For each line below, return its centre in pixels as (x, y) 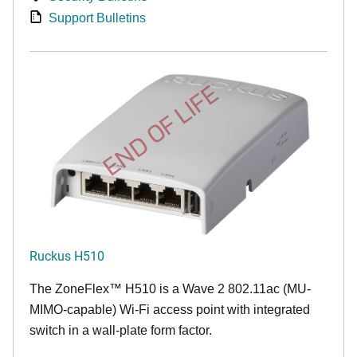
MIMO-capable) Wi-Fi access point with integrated (170, 309)
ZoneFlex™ (90, 288)
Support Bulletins (97, 18)
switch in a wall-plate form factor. (121, 330)
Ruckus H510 (67, 255)
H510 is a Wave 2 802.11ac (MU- (218, 288)
